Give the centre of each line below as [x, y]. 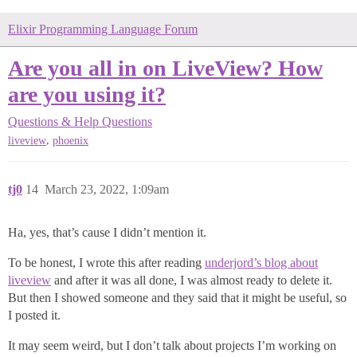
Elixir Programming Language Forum [103, 29]
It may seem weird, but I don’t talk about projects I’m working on [172, 346]
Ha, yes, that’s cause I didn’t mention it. [107, 233]
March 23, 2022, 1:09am [107, 190]
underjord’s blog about [261, 263]
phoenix [71, 141]
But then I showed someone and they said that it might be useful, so [177, 298]
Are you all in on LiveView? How [165, 68]
